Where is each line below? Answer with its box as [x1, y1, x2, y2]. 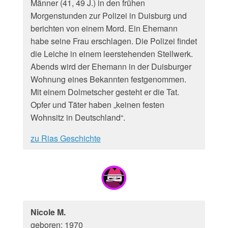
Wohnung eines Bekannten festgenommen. [31, 73, 186, 85]
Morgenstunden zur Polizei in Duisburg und [31, 10, 187, 21]
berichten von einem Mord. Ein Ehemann [31, 22, 178, 34]
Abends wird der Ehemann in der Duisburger [31, 61, 191, 72]
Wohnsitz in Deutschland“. [31, 111, 125, 123]
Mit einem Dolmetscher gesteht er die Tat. [31, 86, 179, 98]
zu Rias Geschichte [31, 132, 101, 144]
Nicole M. [31, 206, 66, 218]
